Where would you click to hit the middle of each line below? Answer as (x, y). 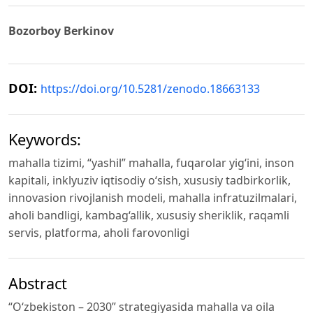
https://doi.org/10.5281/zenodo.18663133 (150, 89)
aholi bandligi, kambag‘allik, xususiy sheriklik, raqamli (149, 215)
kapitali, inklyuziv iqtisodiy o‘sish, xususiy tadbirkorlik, (150, 180)
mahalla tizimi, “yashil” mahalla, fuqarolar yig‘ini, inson (151, 162)
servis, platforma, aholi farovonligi (99, 232)
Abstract (38, 283)
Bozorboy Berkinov (61, 30)
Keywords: (45, 139)
